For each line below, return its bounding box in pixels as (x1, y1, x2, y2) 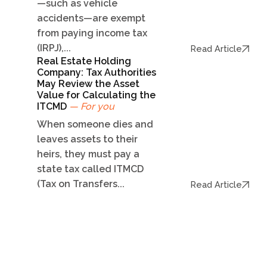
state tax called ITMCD (37, 163, 144, 175)
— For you (69, 101, 114, 113)
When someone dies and (37, 119, 153, 131)
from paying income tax (37, 27, 147, 39)
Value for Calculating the (37, 89, 156, 101)
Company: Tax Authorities (37, 67, 156, 79)
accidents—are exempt (37, 13, 145, 24)
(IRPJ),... (37, 42, 71, 54)
